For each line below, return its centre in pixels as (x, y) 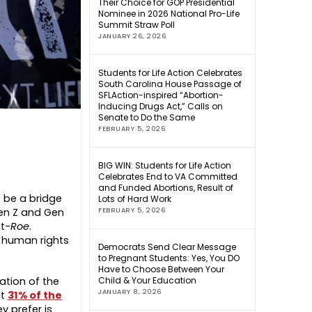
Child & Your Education (148, 281)
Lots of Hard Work (135, 199)
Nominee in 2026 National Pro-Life (169, 14)
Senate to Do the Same (147, 118)
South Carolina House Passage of (170, 84)
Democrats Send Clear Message (167, 247)
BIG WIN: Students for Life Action (165, 166)
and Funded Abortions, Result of (166, 188)
